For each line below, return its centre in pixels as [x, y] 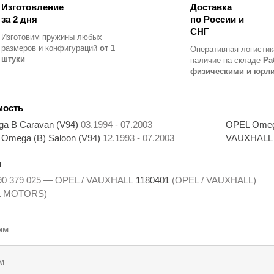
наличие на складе [225, 61]
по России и [217, 20]
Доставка [211, 7]
